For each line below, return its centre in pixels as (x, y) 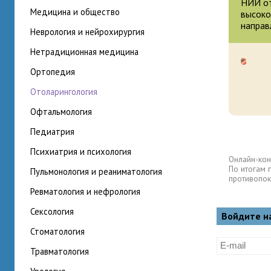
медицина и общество (78, 12)
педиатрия (55, 132)
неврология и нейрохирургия (90, 32)
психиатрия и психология (83, 152)
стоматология (60, 231)
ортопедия (56, 72)
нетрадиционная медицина (87, 52)
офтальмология (64, 112)
